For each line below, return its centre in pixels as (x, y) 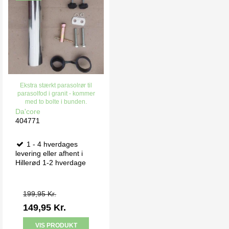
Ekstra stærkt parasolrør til (56, 85)
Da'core (28, 111)
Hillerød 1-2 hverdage (51, 162)
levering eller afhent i (49, 153)
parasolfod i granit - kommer (56, 93)
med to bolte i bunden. (56, 101)
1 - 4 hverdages (51, 144)
